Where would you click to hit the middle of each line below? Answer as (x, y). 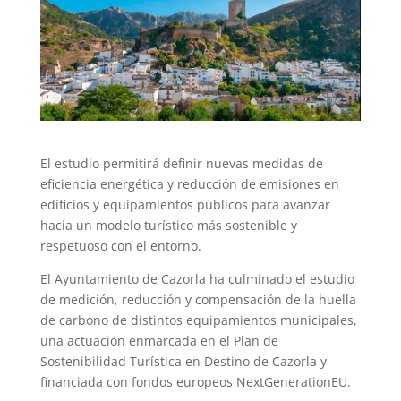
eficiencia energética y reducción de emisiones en (189, 183)
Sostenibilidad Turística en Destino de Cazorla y (183, 361)
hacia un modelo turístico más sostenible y (168, 225)
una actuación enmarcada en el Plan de (159, 340)
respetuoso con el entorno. (120, 245)
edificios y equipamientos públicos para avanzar (185, 204)
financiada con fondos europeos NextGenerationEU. (195, 381)
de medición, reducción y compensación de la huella (198, 299)
